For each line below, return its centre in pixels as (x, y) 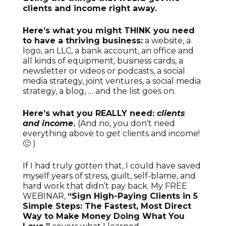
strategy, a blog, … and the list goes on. (99, 91)
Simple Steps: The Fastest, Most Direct (107, 206)
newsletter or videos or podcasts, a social (104, 71)
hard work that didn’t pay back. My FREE (105, 186)
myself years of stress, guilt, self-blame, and (109, 176)
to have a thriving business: (83, 41)
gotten (89, 166)
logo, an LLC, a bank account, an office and (108, 51)
